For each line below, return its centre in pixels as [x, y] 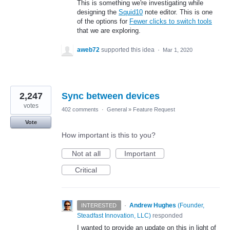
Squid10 [131, 12]
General [117, 109]
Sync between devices [111, 96]
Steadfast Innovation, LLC [113, 215]
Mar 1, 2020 [178, 50]
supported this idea [129, 50]
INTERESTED [99, 205]
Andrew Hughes [152, 205]
